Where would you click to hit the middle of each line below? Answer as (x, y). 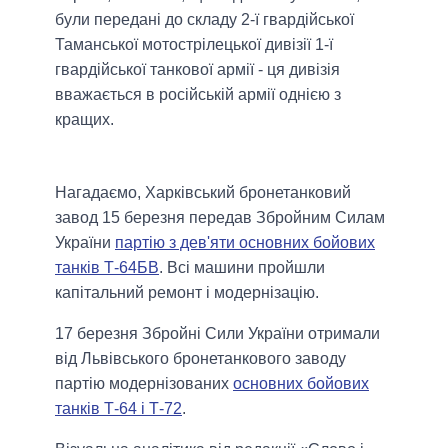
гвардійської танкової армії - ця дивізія (197, 70)
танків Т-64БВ (107, 268)
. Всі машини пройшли (242, 268)
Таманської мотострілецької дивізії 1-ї (194, 45)
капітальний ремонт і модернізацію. (187, 293)
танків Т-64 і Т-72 (118, 409)
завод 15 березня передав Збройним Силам (220, 218)
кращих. (84, 120)
